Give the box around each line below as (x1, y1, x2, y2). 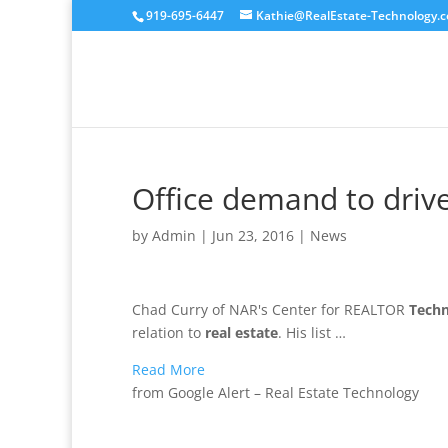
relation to (132, 323, 205, 342)
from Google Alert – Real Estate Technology (132, 383, 419, 402)
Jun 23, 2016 (212, 226, 294, 245)
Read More (132, 360, 205, 379)
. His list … (278, 323, 346, 342)
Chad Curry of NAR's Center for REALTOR (132, 300, 409, 319)
